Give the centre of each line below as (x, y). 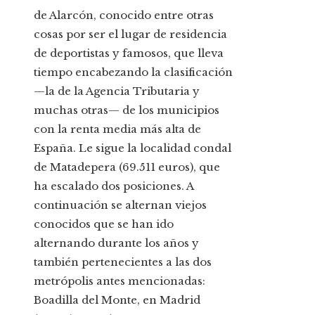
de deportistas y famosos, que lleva (129, 53)
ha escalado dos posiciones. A (114, 186)
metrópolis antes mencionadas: (120, 281)
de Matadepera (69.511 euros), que (127, 167)
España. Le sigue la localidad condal (133, 148)
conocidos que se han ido (104, 224)
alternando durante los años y (116, 243)
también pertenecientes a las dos (123, 262)
